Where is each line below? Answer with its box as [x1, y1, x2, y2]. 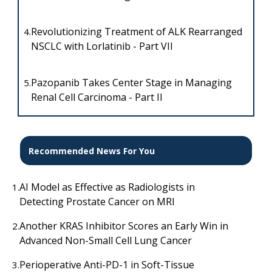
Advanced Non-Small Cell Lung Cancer [19, 234, 192, 248]
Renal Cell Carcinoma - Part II [30, 90, 163, 104]
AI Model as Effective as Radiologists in [19, 180, 195, 194]
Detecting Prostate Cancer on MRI [19, 195, 175, 209]
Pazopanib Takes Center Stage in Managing [30, 76, 232, 90]
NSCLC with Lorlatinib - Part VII [30, 39, 173, 53]
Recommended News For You [28, 144, 155, 157]
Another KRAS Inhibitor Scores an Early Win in [19, 219, 228, 233]
